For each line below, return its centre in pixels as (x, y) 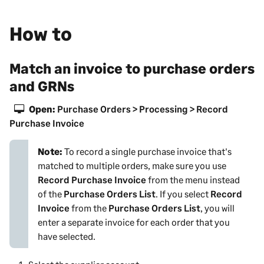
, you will (217, 208)
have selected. (67, 236)
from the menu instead (193, 180)
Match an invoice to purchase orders (132, 68)
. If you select (183, 194)
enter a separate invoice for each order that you (134, 222)
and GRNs (42, 86)
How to (41, 34)
